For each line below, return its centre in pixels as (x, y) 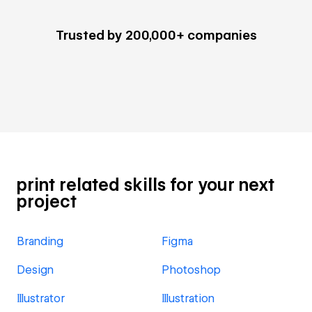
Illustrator (41, 298)
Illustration (188, 298)
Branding (40, 241)
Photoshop (191, 270)
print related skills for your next (146, 185)
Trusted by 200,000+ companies (156, 35)
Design (35, 270)
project (47, 202)
